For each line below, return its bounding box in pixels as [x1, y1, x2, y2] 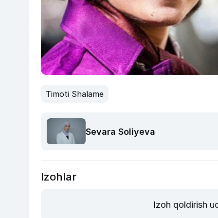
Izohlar [41, 170, 76, 183]
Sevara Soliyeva [86, 126, 155, 137]
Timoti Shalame [46, 89, 104, 99]
